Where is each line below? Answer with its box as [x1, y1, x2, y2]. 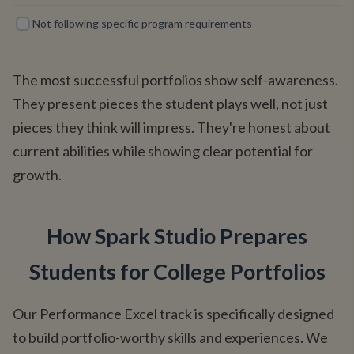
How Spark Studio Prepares [47, 223, 307, 249]
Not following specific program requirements [32, 17, 252, 30]
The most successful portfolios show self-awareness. [13, 71, 338, 88]
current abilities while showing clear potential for [13, 142, 313, 160]
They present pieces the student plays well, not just [13, 95, 328, 112]
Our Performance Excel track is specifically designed [13, 305, 334, 322]
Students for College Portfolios [28, 258, 326, 284]
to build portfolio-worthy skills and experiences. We [13, 329, 328, 346]
